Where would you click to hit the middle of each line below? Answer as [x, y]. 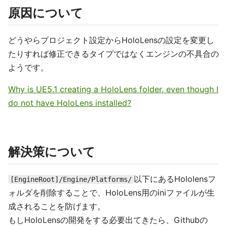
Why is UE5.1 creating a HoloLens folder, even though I [113, 89]
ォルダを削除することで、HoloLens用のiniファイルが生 [111, 193]
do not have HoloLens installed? [70, 103]
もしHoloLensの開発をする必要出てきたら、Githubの [108, 220]
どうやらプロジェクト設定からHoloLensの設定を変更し [111, 40]
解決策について [52, 152]
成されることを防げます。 [57, 206]
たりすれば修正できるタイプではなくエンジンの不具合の [113, 54]
